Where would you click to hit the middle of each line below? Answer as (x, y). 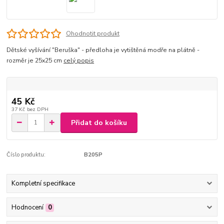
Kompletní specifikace (43, 184)
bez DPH (37, 109)
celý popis (79, 61)
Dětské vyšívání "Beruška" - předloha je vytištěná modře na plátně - (103, 50)
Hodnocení (27, 207)
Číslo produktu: (26, 155)
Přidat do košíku (99, 122)
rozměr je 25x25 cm (35, 61)
